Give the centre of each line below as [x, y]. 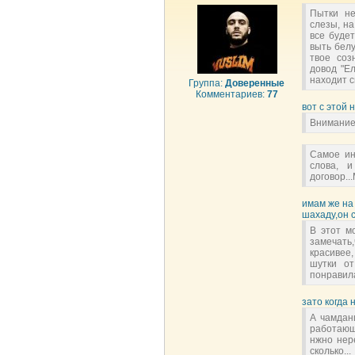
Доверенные [255, 83]
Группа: [207, 83]
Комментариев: [231, 94]
